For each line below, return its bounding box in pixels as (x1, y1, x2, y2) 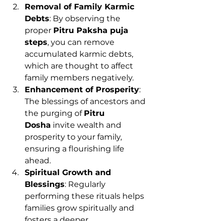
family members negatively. (25, 73, 134, 82)
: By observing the (49, 13, 122, 23)
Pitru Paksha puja (53, 25, 131, 35)
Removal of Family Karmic (25, 1, 137, 11)
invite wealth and (51, 120, 123, 130)
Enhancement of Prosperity (25, 84, 139, 94)
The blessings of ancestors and (25, 96, 147, 106)
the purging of (25, 108, 84, 118)
